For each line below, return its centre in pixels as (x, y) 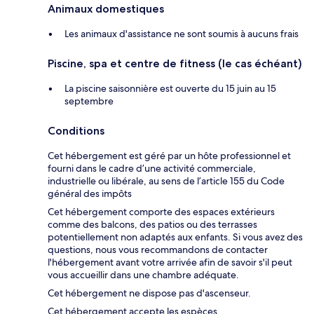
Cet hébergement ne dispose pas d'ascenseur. (149, 293)
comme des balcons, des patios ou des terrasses (152, 225)
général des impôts (90, 194)
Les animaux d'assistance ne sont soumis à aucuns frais (182, 34)
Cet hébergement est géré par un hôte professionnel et (169, 156)
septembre (89, 101)
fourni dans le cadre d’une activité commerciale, (152, 169)
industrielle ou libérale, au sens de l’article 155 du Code (166, 181)
